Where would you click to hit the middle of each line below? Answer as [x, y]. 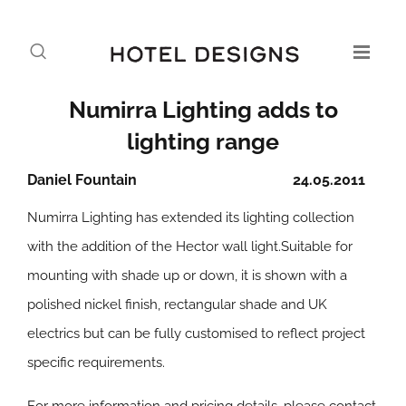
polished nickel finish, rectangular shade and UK [177, 304]
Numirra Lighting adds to [203, 110]
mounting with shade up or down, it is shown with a [187, 275]
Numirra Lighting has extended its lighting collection [191, 217]
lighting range [203, 141]
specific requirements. [96, 362]
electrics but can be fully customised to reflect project [196, 333]
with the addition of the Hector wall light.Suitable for [190, 246]
